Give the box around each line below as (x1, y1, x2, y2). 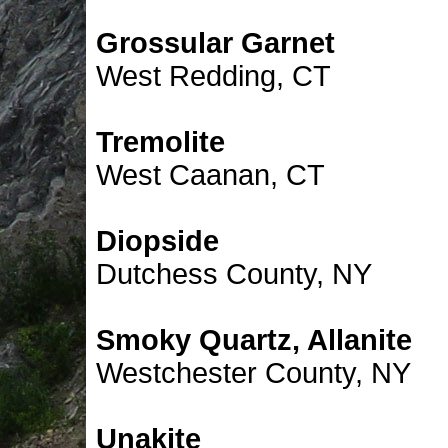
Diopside (96, 225, 219, 257)
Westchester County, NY (96, 357, 411, 389)
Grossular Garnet (96, 27, 335, 59)
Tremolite (96, 126, 225, 158)
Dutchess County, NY (96, 258, 372, 290)
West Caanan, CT (96, 159, 325, 191)
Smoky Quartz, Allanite (96, 324, 412, 356)
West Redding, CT (96, 60, 331, 92)
